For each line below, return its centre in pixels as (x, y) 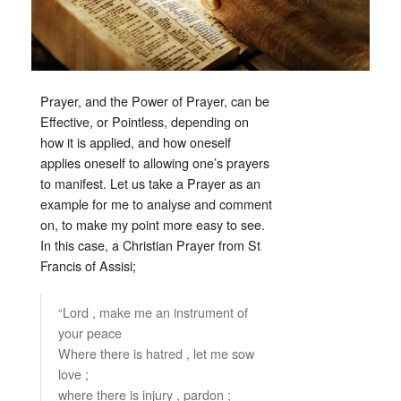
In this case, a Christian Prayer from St (150, 244)
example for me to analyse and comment (156, 203)
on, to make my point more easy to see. (153, 224)
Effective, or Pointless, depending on (145, 121)
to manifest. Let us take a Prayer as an (150, 183)
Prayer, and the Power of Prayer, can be (155, 100)
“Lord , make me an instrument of (153, 311)
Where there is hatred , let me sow (156, 353)
